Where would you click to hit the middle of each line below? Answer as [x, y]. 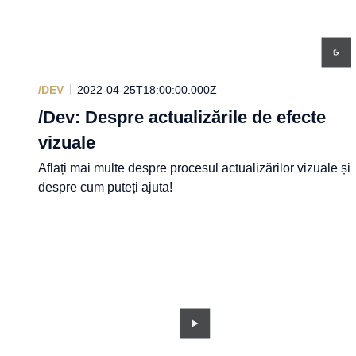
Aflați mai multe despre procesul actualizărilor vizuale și [194, 168]
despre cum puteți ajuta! [105, 187]
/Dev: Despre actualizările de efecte [182, 117]
